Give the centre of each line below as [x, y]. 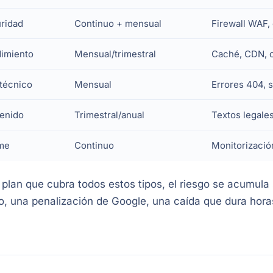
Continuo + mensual [118, 23]
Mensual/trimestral [115, 54]
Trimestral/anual [109, 115]
